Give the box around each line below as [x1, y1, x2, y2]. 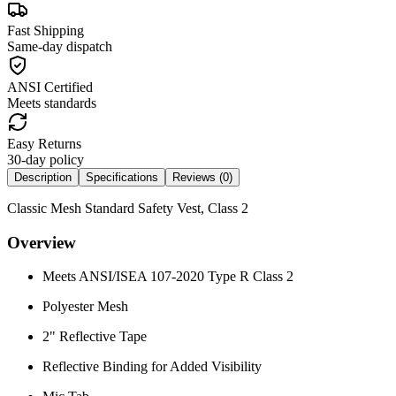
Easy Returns [7, 135, 81, 151]
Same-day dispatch [7, 38, 112, 54]
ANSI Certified [7, 79, 93, 95]
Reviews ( [172, 170, 223, 184]
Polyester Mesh [42, 299, 128, 315]
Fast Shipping [7, 22, 84, 38]
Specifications [86, 170, 158, 184]
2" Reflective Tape [42, 329, 150, 345]
